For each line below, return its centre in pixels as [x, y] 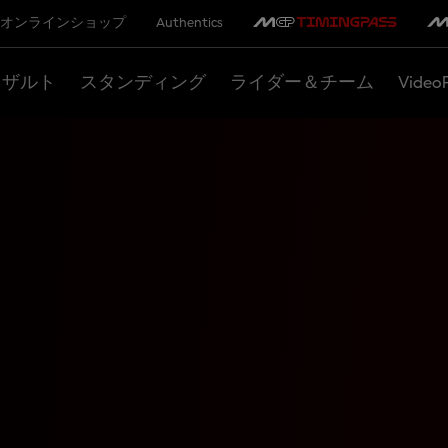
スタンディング [142, 82]
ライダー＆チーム [301, 82]
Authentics [189, 23]
